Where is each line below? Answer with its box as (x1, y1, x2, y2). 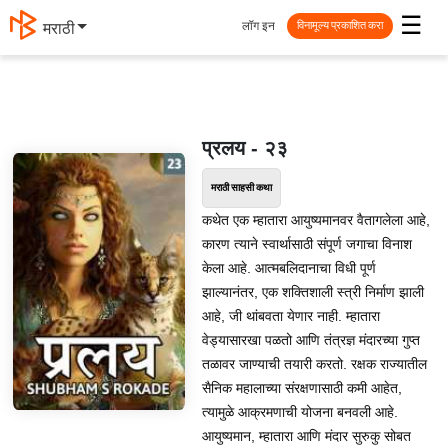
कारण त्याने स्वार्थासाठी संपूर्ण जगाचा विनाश (201, 236, 412, 252)
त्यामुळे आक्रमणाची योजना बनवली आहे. (201, 404, 398, 420)
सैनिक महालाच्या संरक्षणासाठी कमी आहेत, (201, 380, 402, 396)
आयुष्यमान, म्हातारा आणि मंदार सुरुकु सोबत (201, 428, 411, 444)
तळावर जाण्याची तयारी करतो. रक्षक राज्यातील (201, 356, 427, 372)
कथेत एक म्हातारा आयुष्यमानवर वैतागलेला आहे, (201, 212, 430, 228)
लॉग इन (242, 15, 275, 36)
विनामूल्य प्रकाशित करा (297, 16, 383, 35)
